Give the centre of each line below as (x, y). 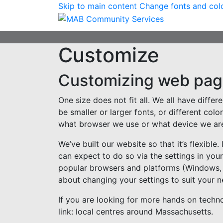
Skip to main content (98, 6)
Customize (109, 55)
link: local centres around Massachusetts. (136, 212)
